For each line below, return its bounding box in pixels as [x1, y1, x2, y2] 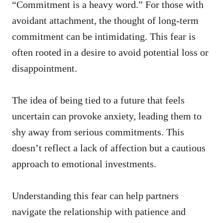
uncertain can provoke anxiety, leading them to [12, 111, 202, 121]
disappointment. [12, 63, 77, 74]
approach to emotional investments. [12, 158, 156, 169]
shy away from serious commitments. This [12, 126, 184, 137]
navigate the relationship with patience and [12, 206, 186, 217]
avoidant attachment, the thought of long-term [12, 15, 199, 26]
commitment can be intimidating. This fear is [12, 31, 196, 42]
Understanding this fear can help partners [12, 190, 179, 201]
